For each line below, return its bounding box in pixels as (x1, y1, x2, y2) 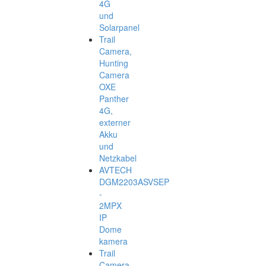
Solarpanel (99, 21, 140, 34)
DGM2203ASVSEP (99, 176, 169, 188)
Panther (99, 93, 129, 105)
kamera (99, 235, 128, 248)
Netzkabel (99, 152, 137, 164)
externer (99, 116, 131, 129)
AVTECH (99, 164, 132, 176)
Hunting (99, 57, 128, 69)
